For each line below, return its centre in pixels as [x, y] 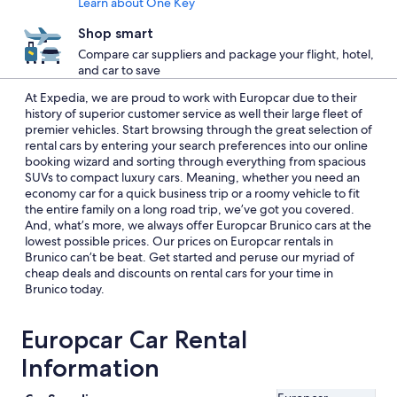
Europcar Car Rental [134, 339]
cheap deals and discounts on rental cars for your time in [179, 273]
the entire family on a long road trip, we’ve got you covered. [190, 209]
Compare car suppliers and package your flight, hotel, [226, 54]
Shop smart [116, 33]
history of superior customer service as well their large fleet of [194, 113]
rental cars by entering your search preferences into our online [196, 145]
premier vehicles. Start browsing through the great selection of [198, 129]
